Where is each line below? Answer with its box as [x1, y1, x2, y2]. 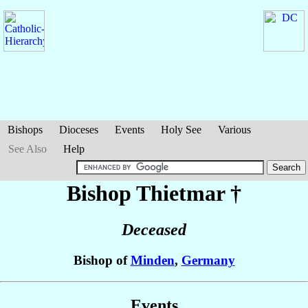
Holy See [161, 124, 201, 135]
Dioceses [59, 124, 98, 135]
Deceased [122, 221, 186, 239]
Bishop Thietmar [67, 181, 230, 206]
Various [218, 124, 251, 135]
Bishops [8, 124, 43, 135]
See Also [8, 143, 47, 155]
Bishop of [73, 253, 131, 268]
